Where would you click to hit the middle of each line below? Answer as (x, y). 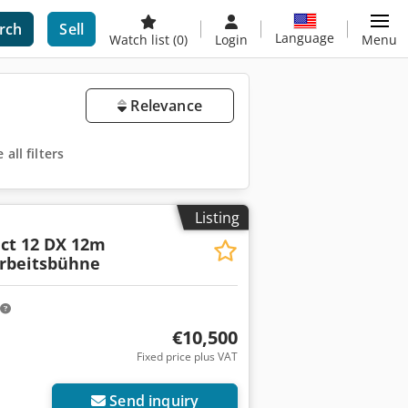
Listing (217, 217)
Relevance (164, 106)
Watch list (141, 40)
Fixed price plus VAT (187, 357)
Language (305, 37)
